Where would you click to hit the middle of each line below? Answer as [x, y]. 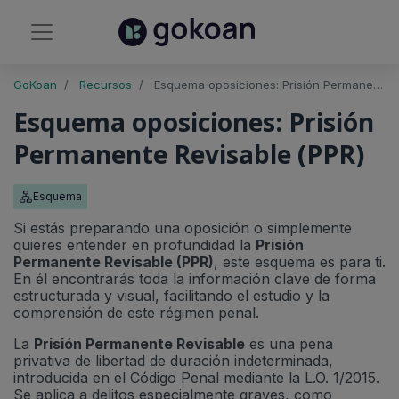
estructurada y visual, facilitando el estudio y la [171, 296]
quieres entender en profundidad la [134, 245]
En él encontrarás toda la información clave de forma [195, 279]
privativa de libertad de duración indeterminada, [173, 361]
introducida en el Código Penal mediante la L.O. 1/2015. [196, 378]
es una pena [289, 344]
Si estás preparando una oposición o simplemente [183, 228]
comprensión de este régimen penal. [136, 313]
